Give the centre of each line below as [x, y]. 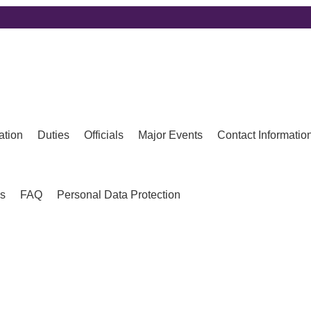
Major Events [170, 135]
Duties [53, 135]
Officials [104, 135]
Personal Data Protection [119, 195]
